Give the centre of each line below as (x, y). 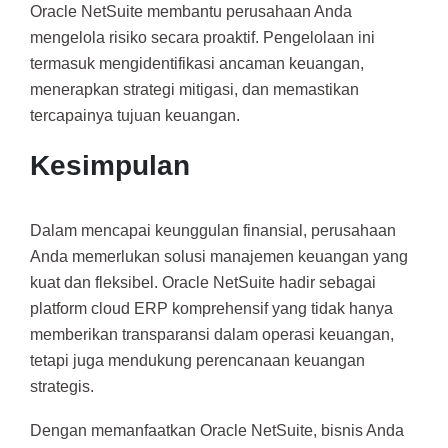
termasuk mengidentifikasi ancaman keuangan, (197, 63)
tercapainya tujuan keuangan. (135, 115)
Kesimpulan (110, 166)
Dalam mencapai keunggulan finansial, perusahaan (213, 231)
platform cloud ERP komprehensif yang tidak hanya (211, 309)
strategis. (62, 387)
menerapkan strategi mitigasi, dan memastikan (194, 89)
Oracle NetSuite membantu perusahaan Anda (191, 11)
